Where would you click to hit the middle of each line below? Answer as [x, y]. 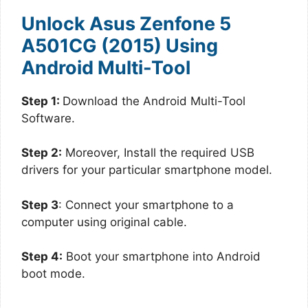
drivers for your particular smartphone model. [147, 170]
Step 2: [42, 153]
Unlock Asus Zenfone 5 [126, 23]
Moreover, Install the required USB [158, 153]
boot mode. [53, 274]
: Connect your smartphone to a [146, 205]
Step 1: [42, 101]
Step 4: [42, 256]
